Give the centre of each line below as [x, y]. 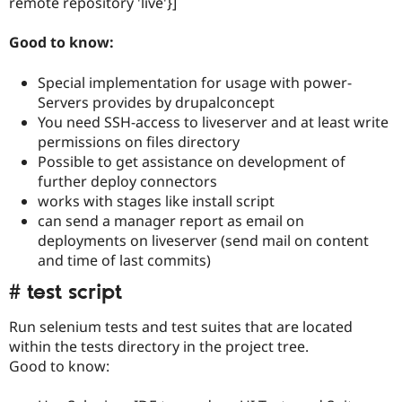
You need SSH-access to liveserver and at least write [213, 122]
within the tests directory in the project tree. [159, 347]
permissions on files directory [139, 141]
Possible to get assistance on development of [192, 161]
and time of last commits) [124, 260]
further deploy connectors [127, 181]
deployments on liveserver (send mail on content [203, 240]
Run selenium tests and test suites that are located [181, 327]
